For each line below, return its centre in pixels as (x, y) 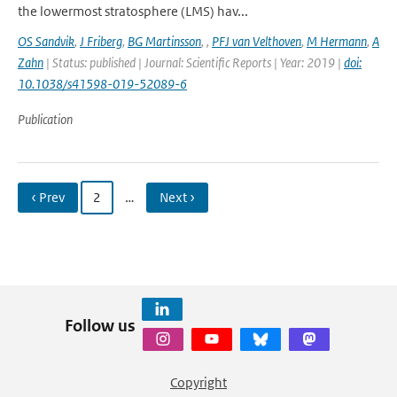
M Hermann (337, 41)
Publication (45, 119)
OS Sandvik (46, 41)
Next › (177, 197)
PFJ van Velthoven (257, 41)
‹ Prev (48, 197)
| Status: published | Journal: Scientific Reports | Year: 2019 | (194, 62)
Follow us (100, 325)
